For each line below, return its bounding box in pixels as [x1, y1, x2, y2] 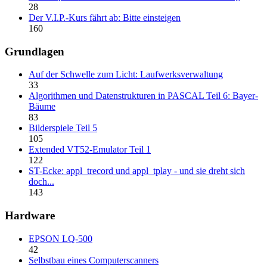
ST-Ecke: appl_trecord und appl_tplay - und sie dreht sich [29, 166, 245, 176]
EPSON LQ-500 [29, 233, 92, 244]
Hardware [5, 209, 55, 222]
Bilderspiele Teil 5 [29, 123, 97, 133]
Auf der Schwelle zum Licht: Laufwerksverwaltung [29, 69, 223, 80]
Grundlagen [5, 45, 64, 58]
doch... [29, 176, 54, 187]
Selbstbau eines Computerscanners [29, 254, 159, 265]
